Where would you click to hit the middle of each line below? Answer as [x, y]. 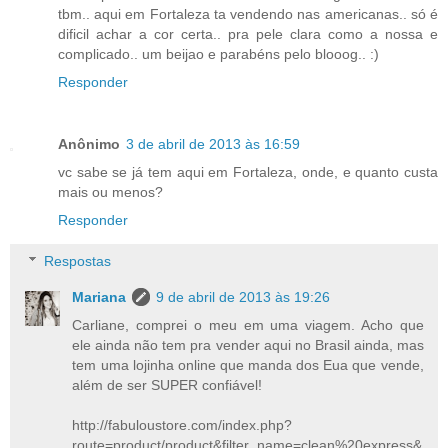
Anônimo [89, 143]
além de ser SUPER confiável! [167, 385]
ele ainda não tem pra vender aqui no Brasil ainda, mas [248, 345]
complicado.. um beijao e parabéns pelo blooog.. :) [218, 53]
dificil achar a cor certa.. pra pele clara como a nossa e [248, 33]
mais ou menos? [110, 191]
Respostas [78, 261]
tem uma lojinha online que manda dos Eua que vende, [248, 365]
